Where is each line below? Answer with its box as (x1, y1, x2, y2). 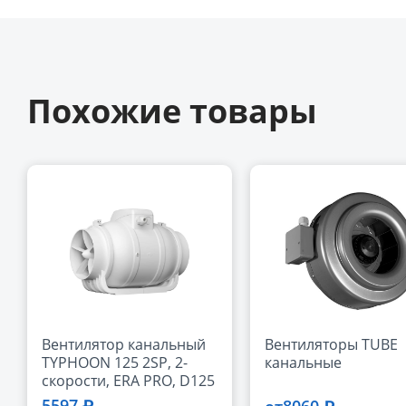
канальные (265, 352, 342, 372)
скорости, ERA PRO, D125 (42, 370, 215, 391)
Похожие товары (27, 88, 317, 133)
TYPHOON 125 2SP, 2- (42, 352, 188, 372)
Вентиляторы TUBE (265, 333, 398, 354)
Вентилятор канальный (42, 333, 206, 354)
